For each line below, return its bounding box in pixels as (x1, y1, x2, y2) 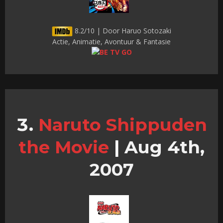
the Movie (18, 136, 109, 158)
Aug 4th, (119, 136, 205, 158)
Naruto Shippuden (38, 113, 207, 135)
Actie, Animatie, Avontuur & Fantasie (52, 36, 171, 46)
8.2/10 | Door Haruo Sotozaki (73, 25, 171, 35)
